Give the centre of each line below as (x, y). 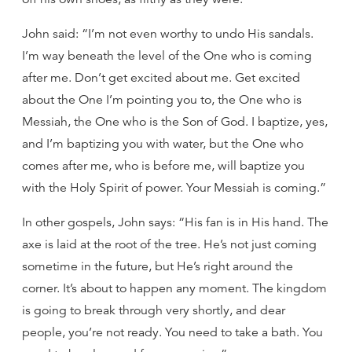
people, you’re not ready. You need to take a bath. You (172, 332)
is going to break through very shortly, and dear (154, 310)
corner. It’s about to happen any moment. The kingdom (174, 288)
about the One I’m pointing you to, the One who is (162, 100)
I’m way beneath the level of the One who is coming (167, 56)
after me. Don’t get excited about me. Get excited (161, 78)
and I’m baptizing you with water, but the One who (163, 144)
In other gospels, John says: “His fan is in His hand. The (175, 222)
